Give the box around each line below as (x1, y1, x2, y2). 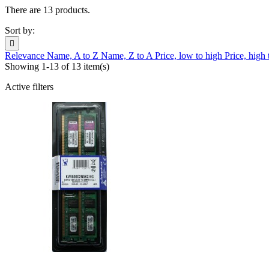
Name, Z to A (101, 50, 155, 61)
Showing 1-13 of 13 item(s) (5, 61, 109, 72)
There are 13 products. (5, 5, 90, 16)
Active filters (5, 82, 53, 92)
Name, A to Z (47, 50, 101, 61)
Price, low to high (155, 50, 225, 61)
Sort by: (5, 25, 35, 36)
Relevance (5, 50, 47, 61)
